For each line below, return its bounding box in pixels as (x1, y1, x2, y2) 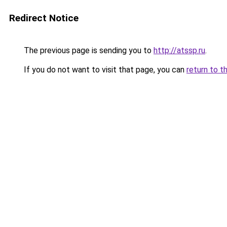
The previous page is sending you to (22, 46, 154, 55)
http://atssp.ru (154, 46, 205, 55)
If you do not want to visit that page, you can (22, 65, 186, 74)
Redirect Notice (9, 12, 79, 24)
